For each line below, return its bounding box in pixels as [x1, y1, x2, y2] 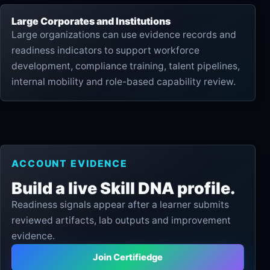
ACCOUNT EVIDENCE [11, 157, 128, 169]
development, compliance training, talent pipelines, [11, 60, 240, 72]
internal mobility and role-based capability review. [11, 75, 236, 87]
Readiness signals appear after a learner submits [11, 198, 229, 210]
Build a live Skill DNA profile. [11, 178, 235, 198]
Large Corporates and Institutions [11, 14, 171, 27]
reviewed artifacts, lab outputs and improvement [11, 214, 231, 226]
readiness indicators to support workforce [11, 44, 199, 56]
